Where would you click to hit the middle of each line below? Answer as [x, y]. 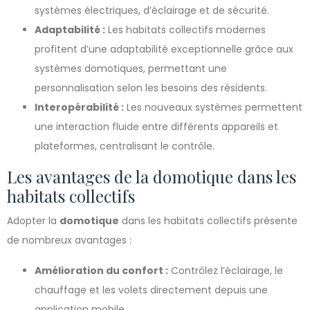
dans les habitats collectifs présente [208, 221]
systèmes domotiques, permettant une [131, 69]
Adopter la [33, 221]
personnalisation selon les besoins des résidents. [151, 88]
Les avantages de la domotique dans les [152, 176]
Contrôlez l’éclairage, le [226, 271]
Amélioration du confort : [101, 271]
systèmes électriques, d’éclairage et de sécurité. [152, 10]
